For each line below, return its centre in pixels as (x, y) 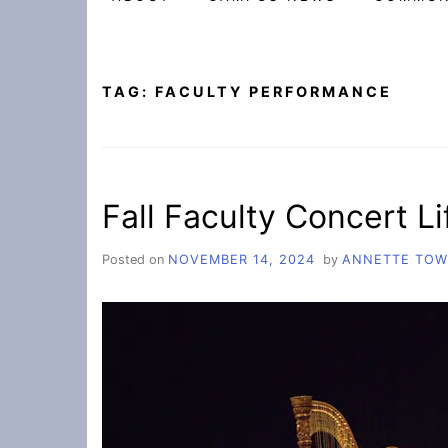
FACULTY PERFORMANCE (273, 91)
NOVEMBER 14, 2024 (241, 259)
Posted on (135, 259)
